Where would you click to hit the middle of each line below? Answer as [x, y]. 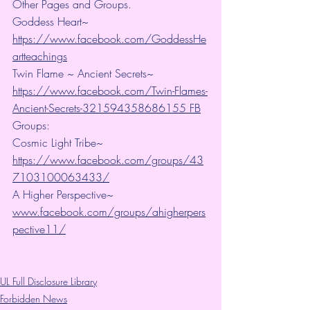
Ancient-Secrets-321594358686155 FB [107, 108]
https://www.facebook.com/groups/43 [108, 159]
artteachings [40, 56]
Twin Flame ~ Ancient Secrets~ [85, 73]
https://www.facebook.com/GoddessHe [109, 38]
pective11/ [39, 229]
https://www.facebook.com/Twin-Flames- [110, 90]
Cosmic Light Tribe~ [60, 142]
